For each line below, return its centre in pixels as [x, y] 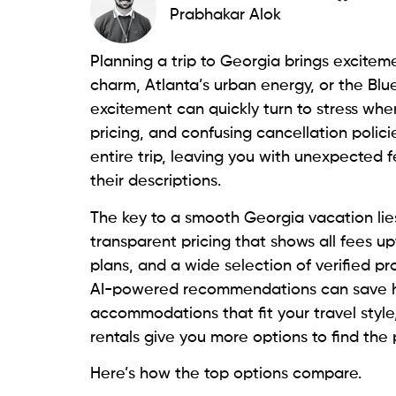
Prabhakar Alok [225, 15]
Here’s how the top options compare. [226, 374]
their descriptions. [156, 182]
